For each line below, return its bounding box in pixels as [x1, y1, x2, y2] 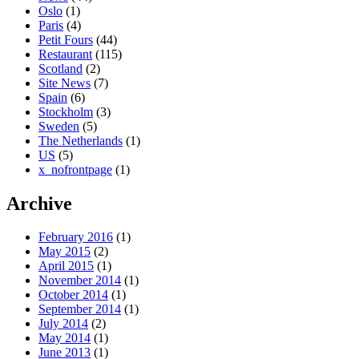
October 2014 [38, 288, 108, 302]
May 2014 [38, 331, 91, 345]
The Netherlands [38, 133, 123, 147]
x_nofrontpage [38, 162, 112, 176]
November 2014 [38, 273, 121, 288]
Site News [38, 75, 91, 90]
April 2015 [38, 259, 94, 273]
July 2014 [38, 317, 88, 331]
